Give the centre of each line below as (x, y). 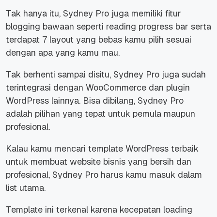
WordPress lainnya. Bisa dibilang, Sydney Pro (95, 101)
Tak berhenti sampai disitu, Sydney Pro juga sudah (106, 75)
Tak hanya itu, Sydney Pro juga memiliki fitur (93, 14)
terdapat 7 (28, 40)
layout (62, 40)
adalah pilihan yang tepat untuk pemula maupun (101, 114)
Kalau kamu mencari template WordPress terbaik (102, 149)
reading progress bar (147, 27)
